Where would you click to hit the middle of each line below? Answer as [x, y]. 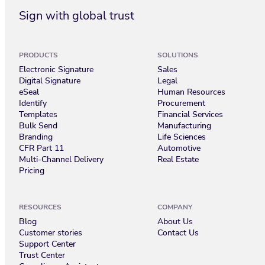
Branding [36, 137]
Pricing [32, 171]
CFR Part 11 [41, 148]
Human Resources [191, 92]
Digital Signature [50, 81]
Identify [33, 103]
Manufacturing [184, 126]
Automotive [179, 148]
